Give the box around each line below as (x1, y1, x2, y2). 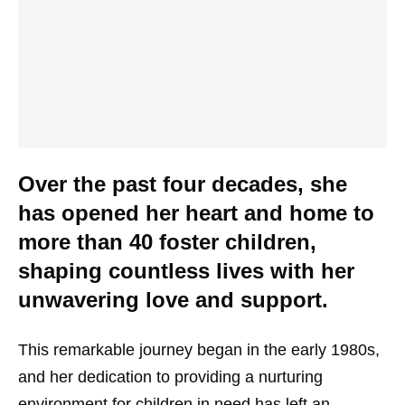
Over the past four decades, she (18, 172, 347, 196)
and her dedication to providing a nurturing (18, 368, 323, 386)
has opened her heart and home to (18, 201, 374, 225)
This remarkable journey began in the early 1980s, (18, 341, 380, 359)
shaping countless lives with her (18, 259, 354, 283)
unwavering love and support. (18, 287, 328, 312)
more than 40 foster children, (18, 230, 316, 254)
